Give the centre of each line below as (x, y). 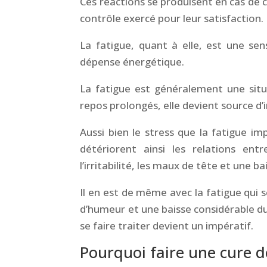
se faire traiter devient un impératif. (167, 225)
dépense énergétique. (132, 61)
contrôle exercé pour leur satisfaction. (172, 18)
